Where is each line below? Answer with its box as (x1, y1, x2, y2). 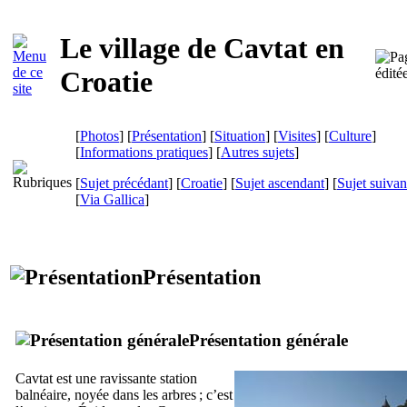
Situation (214, 128, 265, 144)
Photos (80, 128, 119, 144)
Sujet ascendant (235, 175, 324, 191)
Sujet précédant (80, 175, 168, 191)
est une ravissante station (53, 370, 197, 386)
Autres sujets (221, 144, 294, 160)
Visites (278, 128, 316, 144)
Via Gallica (80, 192, 144, 207)
